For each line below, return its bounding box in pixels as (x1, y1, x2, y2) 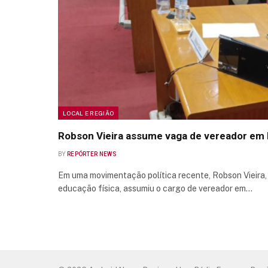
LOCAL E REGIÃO (63, 109, 114, 117)
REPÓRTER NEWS (66, 150, 117, 157)
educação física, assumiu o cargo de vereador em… (58, 183, 252, 193)
